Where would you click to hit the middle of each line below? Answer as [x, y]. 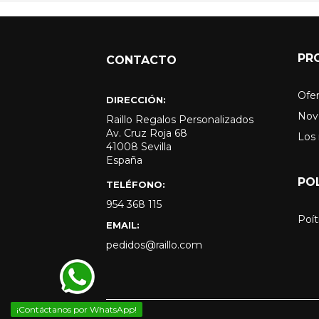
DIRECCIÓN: [136, 100]
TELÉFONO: [136, 185]
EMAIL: [123, 225]
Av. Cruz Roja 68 [147, 134]
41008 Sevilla [139, 147]
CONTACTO [142, 61]
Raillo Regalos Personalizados [180, 120]
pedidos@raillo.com [155, 245]
